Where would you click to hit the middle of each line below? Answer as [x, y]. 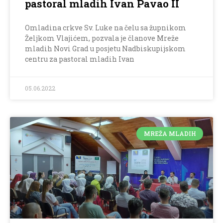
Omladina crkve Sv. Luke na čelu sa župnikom [106, 28]
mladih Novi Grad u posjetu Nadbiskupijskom [105, 49]
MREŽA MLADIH [170, 134]
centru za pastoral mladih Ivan [80, 59]
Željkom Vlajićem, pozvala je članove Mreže [102, 38]
